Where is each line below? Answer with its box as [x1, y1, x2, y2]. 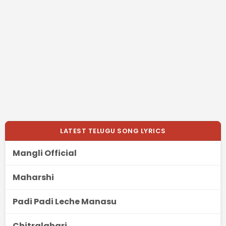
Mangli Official [13, 147, 77, 159]
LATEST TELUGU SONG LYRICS [60, 126, 166, 136]
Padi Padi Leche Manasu [13, 196, 117, 208]
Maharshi [13, 172, 54, 184]
